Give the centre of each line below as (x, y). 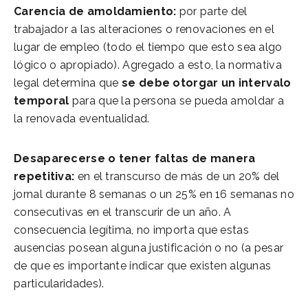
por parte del (213, 11)
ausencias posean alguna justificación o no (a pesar (149, 247)
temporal (42, 100)
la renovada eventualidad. (82, 118)
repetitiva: (44, 176)
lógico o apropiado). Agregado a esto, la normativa (148, 65)
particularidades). (59, 283)
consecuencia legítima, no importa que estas (131, 230)
